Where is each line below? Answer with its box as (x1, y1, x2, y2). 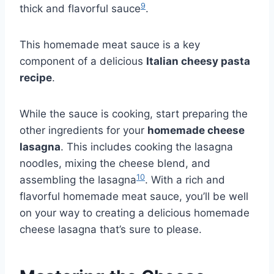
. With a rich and (145, 174, 225, 187)
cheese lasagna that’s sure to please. (20, 223, 202, 236)
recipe (20, 72, 52, 84)
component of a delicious (20, 55, 146, 68)
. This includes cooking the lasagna (61, 141, 233, 154)
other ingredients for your (20, 124, 147, 137)
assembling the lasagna (20, 174, 136, 187)
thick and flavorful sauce (20, 2, 141, 15)
